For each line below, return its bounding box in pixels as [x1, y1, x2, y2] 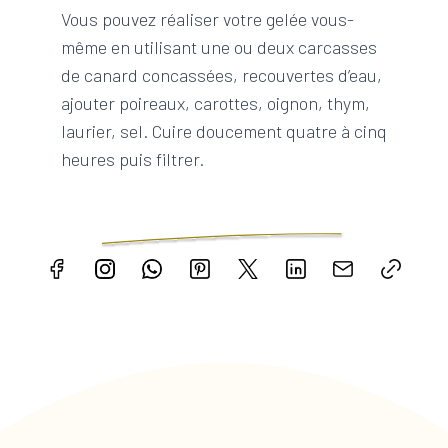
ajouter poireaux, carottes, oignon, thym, [60, 92, 370, 115]
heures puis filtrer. [60, 148, 204, 171]
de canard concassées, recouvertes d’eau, [60, 64, 382, 87]
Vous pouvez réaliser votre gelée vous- [60, 8, 354, 31]
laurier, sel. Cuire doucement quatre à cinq [60, 120, 387, 143]
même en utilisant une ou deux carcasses [60, 36, 377, 59]
